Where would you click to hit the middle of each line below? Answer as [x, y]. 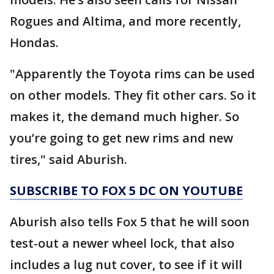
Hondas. [34, 43]
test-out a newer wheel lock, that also [122, 243]
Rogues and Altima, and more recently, [125, 21]
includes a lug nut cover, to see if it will [126, 265]
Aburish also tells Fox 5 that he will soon [130, 222]
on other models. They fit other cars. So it [133, 95]
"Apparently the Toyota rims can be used [132, 74]
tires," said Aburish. [68, 159]
